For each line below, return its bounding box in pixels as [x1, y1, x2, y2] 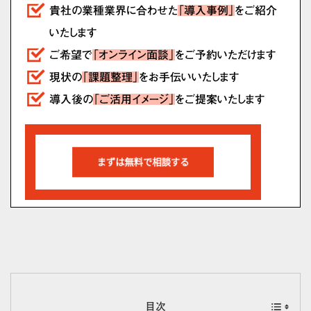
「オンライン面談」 [92, 49, 175, 61]
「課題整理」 [82, 72, 139, 83]
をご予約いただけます [175, 49, 276, 61]
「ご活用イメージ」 [93, 94, 175, 106]
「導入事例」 [178, 5, 235, 17]
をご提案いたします [175, 94, 265, 106]
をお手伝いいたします [139, 72, 239, 83]
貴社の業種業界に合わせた [49, 5, 178, 17]
